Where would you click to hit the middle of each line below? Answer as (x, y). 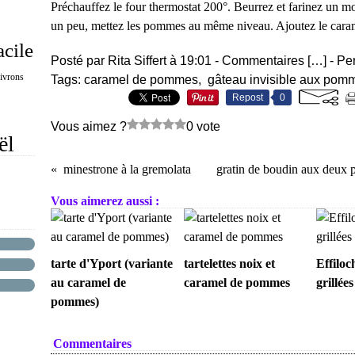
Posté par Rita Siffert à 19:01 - (136, 61)
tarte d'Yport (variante (112, 263)
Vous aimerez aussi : (105, 201)
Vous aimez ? (89, 126)
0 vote (203, 126)
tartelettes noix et (229, 263)
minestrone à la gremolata (127, 169)
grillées (335, 282)
